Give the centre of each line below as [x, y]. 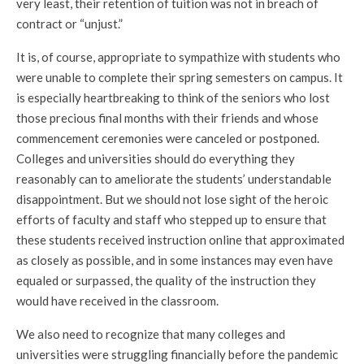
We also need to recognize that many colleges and [151, 334]
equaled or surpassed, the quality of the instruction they [166, 280]
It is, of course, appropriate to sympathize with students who [178, 57]
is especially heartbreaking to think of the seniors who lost [173, 97]
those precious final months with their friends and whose [167, 118]
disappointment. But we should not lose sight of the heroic [172, 199]
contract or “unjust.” [69, 24]
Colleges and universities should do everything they [156, 158]
